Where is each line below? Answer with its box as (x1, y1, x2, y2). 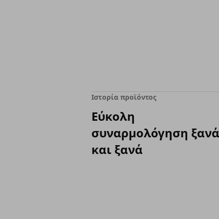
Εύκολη (91, 108, 135, 124)
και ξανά (91, 141, 143, 157)
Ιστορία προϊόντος (91, 92, 157, 102)
